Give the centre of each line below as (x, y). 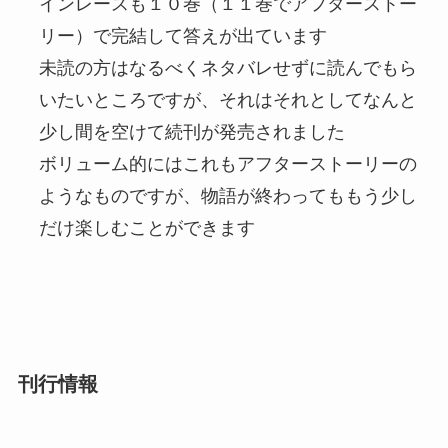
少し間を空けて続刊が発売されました (191, 132)
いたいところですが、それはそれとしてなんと (227, 100)
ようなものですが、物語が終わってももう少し (227, 196)
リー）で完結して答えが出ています (182, 36)
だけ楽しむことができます (146, 228)
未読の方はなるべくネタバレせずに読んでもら (227, 68)
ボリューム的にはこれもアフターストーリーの (227, 164)
